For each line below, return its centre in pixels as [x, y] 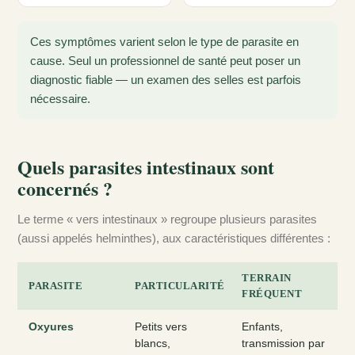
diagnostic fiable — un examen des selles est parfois [166, 80]
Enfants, [262, 327]
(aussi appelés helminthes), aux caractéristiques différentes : [174, 239]
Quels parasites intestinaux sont [146, 167]
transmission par [283, 344]
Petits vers [161, 327]
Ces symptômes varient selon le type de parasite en [164, 42]
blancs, [153, 344]
